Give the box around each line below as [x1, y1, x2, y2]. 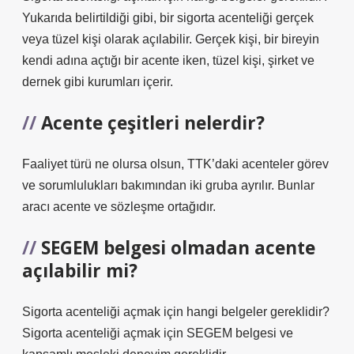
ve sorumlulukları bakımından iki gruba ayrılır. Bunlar [22, 179, 314, 192]
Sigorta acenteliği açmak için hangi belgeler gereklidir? [22, 305, 330, 318]
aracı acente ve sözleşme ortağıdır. [22, 200, 216, 213]
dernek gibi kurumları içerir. [22, 75, 173, 88]
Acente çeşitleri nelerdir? [41, 111, 265, 135]
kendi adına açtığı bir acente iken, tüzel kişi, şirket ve [22, 54, 314, 67]
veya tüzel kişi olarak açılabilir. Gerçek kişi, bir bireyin [22, 32, 319, 46]
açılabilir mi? [22, 258, 137, 283]
